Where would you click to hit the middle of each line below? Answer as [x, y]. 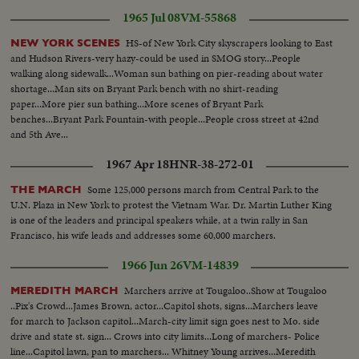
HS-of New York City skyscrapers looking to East [230, 42]
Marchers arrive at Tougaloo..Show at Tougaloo [226, 290]
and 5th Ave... [40, 134]
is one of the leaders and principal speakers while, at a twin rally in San [159, 220]
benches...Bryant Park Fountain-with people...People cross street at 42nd [165, 119]
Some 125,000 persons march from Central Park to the [204, 189]
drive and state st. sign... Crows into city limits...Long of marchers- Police [165, 336]
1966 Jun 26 [151, 265]
